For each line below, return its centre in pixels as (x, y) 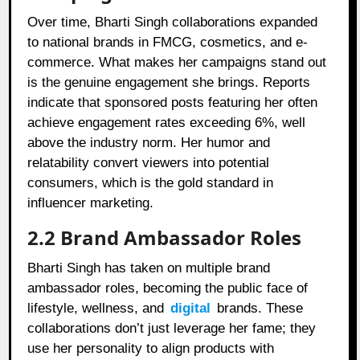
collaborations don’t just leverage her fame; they (172, 328)
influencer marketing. (91, 202)
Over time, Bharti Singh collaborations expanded (173, 22)
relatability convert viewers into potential (149, 162)
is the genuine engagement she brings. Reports (169, 82)
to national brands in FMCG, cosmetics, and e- (168, 42)
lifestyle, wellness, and (98, 308)
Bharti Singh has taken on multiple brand (149, 268)
